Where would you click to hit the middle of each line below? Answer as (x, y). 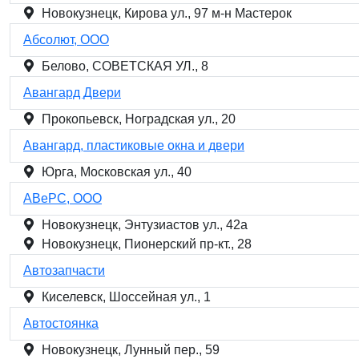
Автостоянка (61, 323)
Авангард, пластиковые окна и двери (134, 145)
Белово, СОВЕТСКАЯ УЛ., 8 (125, 66)
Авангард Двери (72, 93)
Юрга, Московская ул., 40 (117, 172)
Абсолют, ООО (66, 40)
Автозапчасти (64, 270)
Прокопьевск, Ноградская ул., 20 (139, 119)
